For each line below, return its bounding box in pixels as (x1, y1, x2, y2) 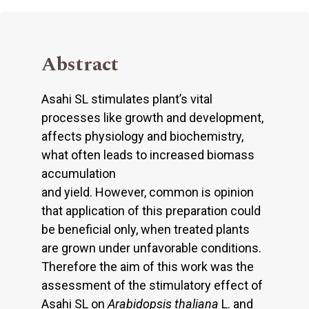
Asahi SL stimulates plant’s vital (41, 91, 212, 106)
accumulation (41, 166, 116, 181)
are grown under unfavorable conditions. (41, 240, 261, 255)
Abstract (41, 49, 119, 79)
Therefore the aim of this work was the (41, 259, 254, 274)
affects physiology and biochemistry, (41, 128, 243, 143)
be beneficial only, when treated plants (41, 221, 250, 237)
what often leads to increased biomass (41, 147, 255, 162)
